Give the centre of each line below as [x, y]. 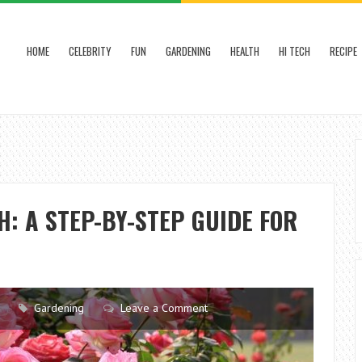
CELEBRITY [90, 51]
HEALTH [245, 51]
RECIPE [343, 51]
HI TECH [295, 51]
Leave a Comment [164, 308]
